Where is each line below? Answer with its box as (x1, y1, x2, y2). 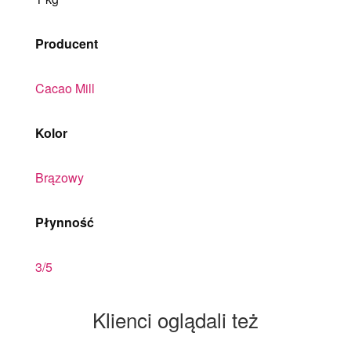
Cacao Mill (35, 79, 96, 98)
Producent (35, 34, 99, 53)
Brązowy (35, 168, 85, 187)
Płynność (35, 213, 95, 232)
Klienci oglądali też (92, 304, 259, 334)
